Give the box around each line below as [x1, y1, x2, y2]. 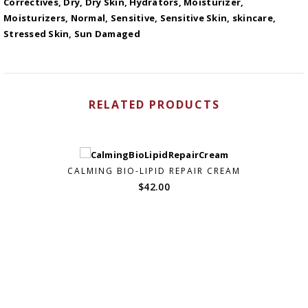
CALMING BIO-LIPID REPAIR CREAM [67, 165, 241, 177]
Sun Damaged [74, 27, 140, 41]
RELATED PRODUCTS [88, 97, 220, 113]
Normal [70, 12, 106, 25]
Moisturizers [3, 12, 66, 25]
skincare [232, 12, 273, 25]
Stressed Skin [3, 27, 69, 41]
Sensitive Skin [159, 12, 228, 25]
